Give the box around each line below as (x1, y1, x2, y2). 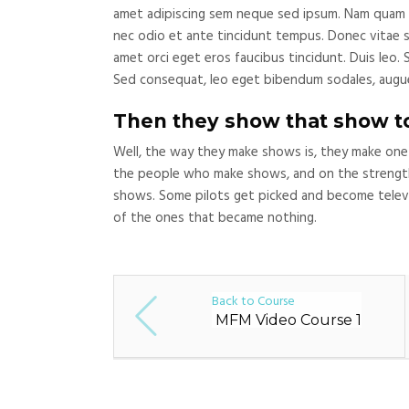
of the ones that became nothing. (113, 207, 317, 229)
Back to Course (212, 291, 295, 312)
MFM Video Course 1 (215, 311, 362, 329)
